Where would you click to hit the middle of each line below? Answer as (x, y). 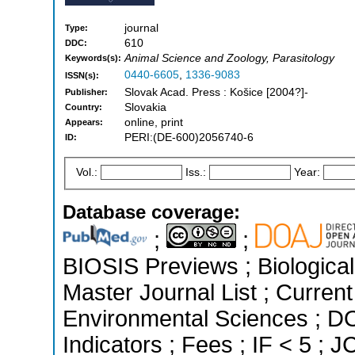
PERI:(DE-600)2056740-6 (189, 138)
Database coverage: (151, 212)
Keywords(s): (93, 58)
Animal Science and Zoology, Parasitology (229, 59)
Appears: (84, 122)
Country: (84, 107)
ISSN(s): (82, 76)
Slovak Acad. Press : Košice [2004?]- (216, 93)
